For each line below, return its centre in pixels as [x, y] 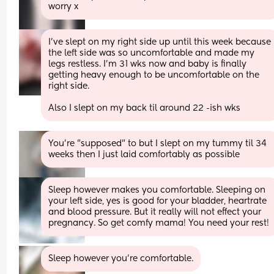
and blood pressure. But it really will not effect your [155, 212]
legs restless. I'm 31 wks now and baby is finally [148, 64]
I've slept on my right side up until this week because [160, 42]
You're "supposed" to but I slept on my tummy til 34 [158, 143]
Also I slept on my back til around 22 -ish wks [145, 108]
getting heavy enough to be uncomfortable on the [154, 75]
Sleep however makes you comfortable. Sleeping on [157, 190]
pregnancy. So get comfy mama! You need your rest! [159, 223]
